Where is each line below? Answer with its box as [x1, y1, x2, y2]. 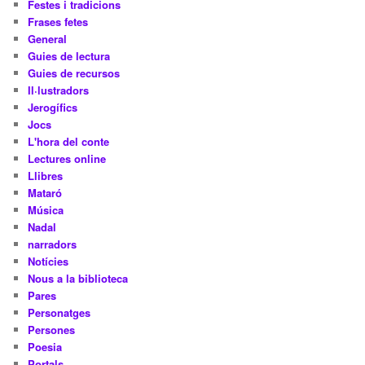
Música [28, 201, 64, 218]
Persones [28, 321, 76, 337]
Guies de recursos [28, 64, 121, 81]
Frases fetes [28, 13, 89, 29]
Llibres [28, 167, 64, 183]
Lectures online [28, 150, 107, 166]
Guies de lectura [28, 47, 111, 64]
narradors [28, 235, 77, 252]
